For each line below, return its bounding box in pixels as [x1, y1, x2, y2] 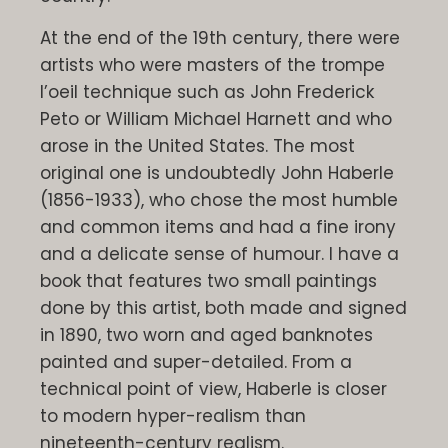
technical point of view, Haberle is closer [40, 376, 387, 401]
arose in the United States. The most [40, 133, 355, 158]
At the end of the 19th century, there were [40, 25, 400, 50]
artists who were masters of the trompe [40, 52, 385, 77]
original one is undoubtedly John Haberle [40, 160, 394, 185]
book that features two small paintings [40, 268, 377, 293]
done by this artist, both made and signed [40, 295, 407, 320]
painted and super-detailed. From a [40, 349, 352, 374]
